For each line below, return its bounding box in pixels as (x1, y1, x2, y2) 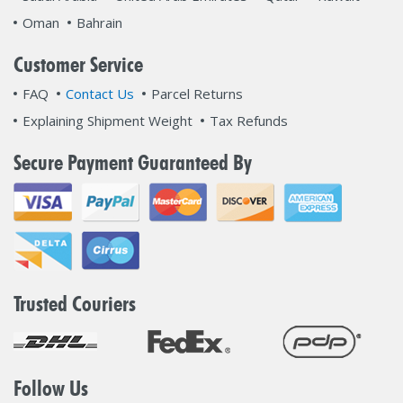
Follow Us (13, 375, 88, 401)
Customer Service (13, 51, 143, 77)
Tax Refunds (210, 112, 288, 130)
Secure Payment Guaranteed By (13, 149, 252, 175)
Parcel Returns (151, 85, 243, 103)
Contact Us (66, 85, 134, 103)
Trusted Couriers (13, 291, 136, 317)
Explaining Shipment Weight (22, 112, 193, 130)
